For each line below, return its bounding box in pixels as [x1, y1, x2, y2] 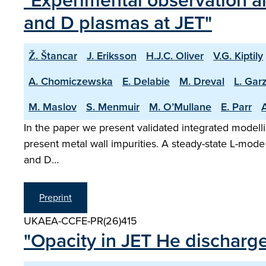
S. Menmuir [86, 99, 140, 115]
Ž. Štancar [28, 48, 77, 64]
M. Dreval [179, 74, 224, 89]
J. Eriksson [87, 48, 137, 64]
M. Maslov [28, 99, 77, 115]
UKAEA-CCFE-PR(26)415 [24, 213, 137, 229]
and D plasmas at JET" [24, 8, 212, 37]
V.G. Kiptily [213, 48, 263, 64]
